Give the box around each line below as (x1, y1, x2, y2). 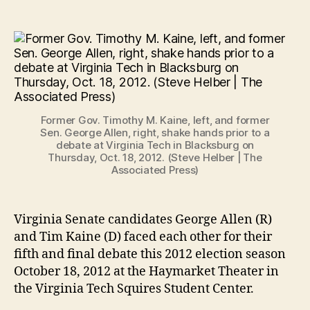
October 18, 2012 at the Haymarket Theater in (14, 263, 279, 280)
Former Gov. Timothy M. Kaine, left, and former (40, 113, 270, 127)
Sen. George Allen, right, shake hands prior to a (40, 125, 270, 139)
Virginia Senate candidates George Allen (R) (14, 211, 272, 228)
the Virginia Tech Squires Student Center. (14, 280, 254, 297)
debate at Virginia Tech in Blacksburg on (55, 138, 255, 152)
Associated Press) (111, 163, 199, 176)
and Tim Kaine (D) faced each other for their (14, 228, 272, 245)
